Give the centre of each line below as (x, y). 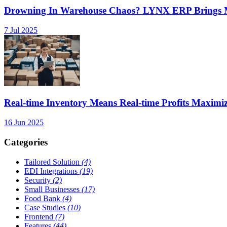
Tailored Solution (52, 162)
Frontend (39, 216)
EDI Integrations (51, 171)
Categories (26, 142)
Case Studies (45, 207)
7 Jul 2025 (21, 30)
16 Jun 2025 (24, 123)
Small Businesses (52, 189)
